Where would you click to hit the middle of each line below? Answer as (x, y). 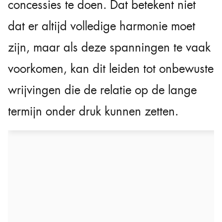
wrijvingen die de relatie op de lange (102, 90)
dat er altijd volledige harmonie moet (102, 26)
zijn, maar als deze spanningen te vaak (109, 47)
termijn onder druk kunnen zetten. (93, 111)
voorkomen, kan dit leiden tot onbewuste (111, 69)
